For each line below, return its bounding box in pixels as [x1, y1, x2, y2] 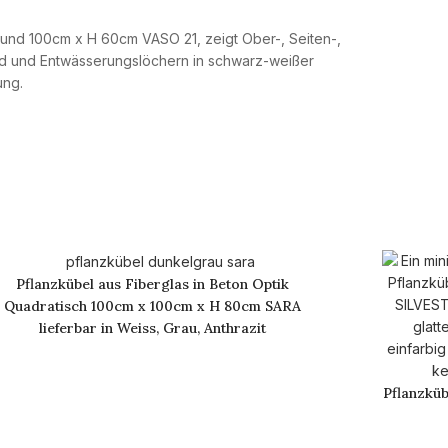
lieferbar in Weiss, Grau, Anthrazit [38, 319, 266, 338]
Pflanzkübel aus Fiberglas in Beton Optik [15, 275, 289, 294]
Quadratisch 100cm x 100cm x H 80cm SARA [3, 297, 301, 316]
